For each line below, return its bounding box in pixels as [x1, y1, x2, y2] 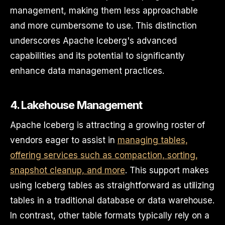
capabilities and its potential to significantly [10, 51, 185, 61]
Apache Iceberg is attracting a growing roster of [10, 120, 205, 130]
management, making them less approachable [10, 6, 198, 16]
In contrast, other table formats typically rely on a [10, 210, 210, 220]
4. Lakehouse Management [10, 98, 142, 111]
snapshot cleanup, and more [10, 165, 125, 175]
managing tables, [117, 135, 188, 145]
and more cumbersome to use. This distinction [10, 21, 197, 31]
